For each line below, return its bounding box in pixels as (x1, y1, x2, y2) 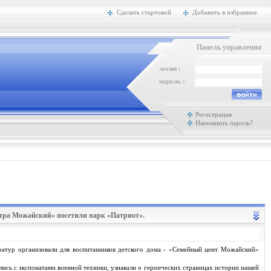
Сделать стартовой (117, 8, 171, 16)
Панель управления (197, 43, 262, 51)
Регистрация (195, 111, 232, 118)
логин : (159, 65, 181, 72)
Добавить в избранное (192, 8, 257, 16)
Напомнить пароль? (195, 119, 253, 126)
